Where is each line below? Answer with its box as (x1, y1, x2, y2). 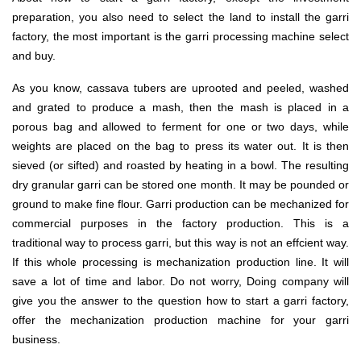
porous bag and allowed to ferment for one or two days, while (12, 119, 349, 133)
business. (12, 332, 60, 346)
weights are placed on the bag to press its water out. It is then (12, 139, 349, 152)
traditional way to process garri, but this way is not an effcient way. (12, 235, 349, 249)
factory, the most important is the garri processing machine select (12, 29, 349, 43)
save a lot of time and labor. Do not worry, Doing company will (12, 274, 349, 288)
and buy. (12, 48, 56, 62)
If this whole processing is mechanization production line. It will (12, 255, 349, 268)
